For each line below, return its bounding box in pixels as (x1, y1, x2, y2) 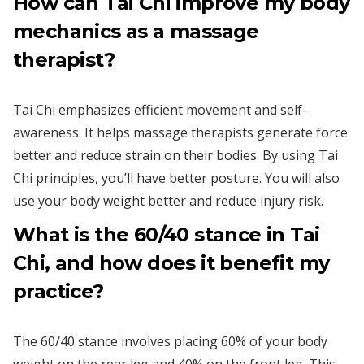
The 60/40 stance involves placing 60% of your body (13, 331, 327, 350)
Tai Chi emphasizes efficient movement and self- (13, 100, 307, 119)
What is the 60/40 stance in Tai (13, 222, 320, 246)
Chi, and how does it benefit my (13, 250, 330, 275)
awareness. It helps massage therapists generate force (13, 123, 348, 141)
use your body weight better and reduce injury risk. (13, 191, 323, 210)
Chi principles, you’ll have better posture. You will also (13, 168, 340, 187)
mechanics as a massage (13, 19, 259, 43)
